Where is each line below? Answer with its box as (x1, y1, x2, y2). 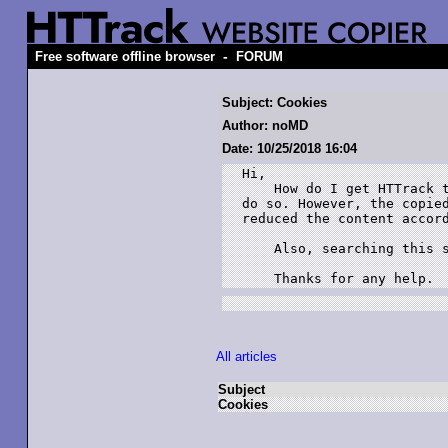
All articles (216, 349, 277, 364)
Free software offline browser (35, 49, 215, 64)
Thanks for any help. (242, 271, 434, 286)
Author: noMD (222, 118, 308, 133)
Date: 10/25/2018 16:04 (222, 141, 357, 156)
